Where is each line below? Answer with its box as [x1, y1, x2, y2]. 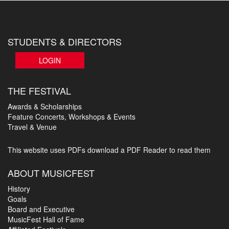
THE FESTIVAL [8, 83, 71, 97]
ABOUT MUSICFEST [8, 166, 95, 179]
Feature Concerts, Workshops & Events [8, 111, 135, 122]
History [8, 183, 30, 194]
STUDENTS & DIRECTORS [8, 35, 122, 48]
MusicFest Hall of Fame [8, 214, 84, 224]
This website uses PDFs [8, 144, 87, 155]
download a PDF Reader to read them [87, 144, 211, 155]
